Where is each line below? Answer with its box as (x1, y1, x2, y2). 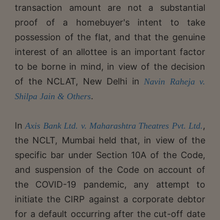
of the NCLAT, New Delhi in (15, 76, 144, 86)
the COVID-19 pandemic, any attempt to (15, 179, 205, 190)
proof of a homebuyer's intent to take (15, 17, 205, 27)
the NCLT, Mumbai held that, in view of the (15, 135, 205, 145)
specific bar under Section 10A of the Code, (15, 149, 205, 160)
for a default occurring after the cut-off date (15, 208, 205, 219)
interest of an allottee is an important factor (15, 46, 205, 57)
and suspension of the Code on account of (15, 164, 205, 175)
